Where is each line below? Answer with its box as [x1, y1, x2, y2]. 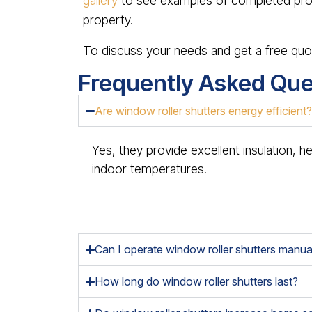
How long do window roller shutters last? [95, 274, 299, 288]
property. [83, 13, 133, 27]
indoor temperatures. [92, 162, 207, 176]
